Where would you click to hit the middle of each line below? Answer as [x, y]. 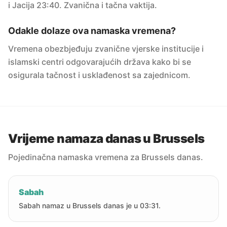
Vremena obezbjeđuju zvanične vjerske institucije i [106, 49]
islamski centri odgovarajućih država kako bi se [100, 62]
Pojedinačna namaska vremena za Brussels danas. [106, 157]
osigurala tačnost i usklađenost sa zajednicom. [99, 75]
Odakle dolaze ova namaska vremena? [92, 31]
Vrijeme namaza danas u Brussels [106, 139]
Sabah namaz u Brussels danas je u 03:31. [90, 205]
